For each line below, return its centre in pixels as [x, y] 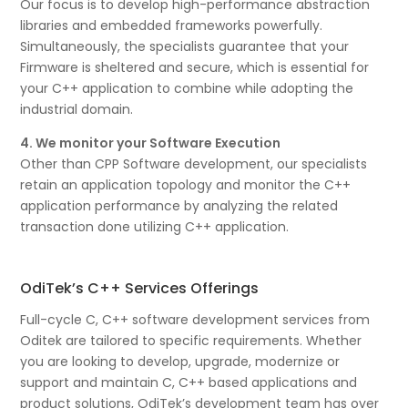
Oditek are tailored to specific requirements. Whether [191, 341]
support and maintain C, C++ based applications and [189, 383]
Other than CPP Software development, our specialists [194, 164]
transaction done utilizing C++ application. [155, 227]
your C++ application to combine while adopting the [187, 89]
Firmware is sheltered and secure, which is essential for [195, 68]
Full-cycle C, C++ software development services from [195, 320]
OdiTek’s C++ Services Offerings [140, 289]
